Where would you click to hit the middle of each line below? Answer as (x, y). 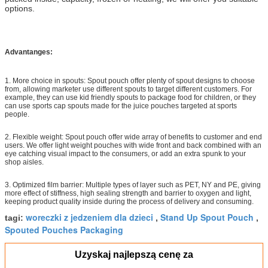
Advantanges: (29, 52)
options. (20, 8)
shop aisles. (24, 162)
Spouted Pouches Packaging (64, 229)
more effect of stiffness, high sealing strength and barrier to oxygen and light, (128, 193)
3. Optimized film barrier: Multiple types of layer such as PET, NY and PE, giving (133, 185)
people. (18, 114)
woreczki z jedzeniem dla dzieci (89, 217)
